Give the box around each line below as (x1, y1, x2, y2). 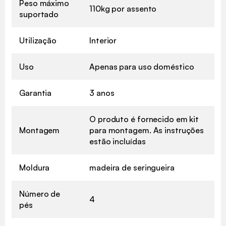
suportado (19, 9, 59, 19)
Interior (89, 35, 117, 45)
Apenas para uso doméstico (89, 61, 194, 72)
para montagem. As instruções (89, 125, 204, 135)
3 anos (89, 87, 115, 98)
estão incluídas (89, 136, 146, 146)
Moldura (19, 162, 50, 173)
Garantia (19, 87, 52, 98)
